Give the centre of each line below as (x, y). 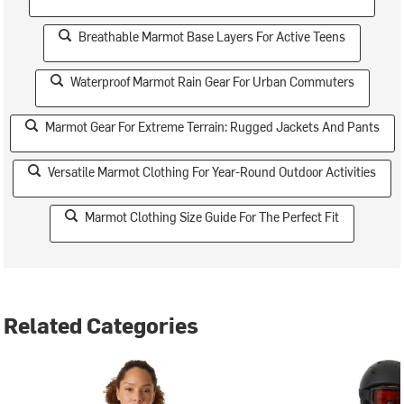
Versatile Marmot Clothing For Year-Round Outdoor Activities (212, 171)
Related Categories (101, 324)
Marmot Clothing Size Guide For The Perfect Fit (212, 216)
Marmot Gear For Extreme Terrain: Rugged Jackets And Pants (212, 126)
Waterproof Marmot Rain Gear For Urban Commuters (212, 81)
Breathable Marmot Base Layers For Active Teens (212, 36)
